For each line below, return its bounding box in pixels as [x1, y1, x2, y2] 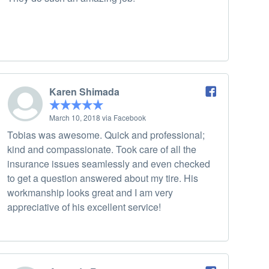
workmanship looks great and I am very [7, 186, 173, 200]
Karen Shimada [49, 85, 119, 99]
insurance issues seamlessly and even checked [7, 157, 210, 171]
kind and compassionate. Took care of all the [7, 142, 196, 157]
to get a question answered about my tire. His [7, 171, 198, 186]
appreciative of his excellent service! [7, 200, 161, 214]
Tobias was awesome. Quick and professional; [7, 128, 205, 142]
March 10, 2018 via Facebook [49, 112, 146, 123]
